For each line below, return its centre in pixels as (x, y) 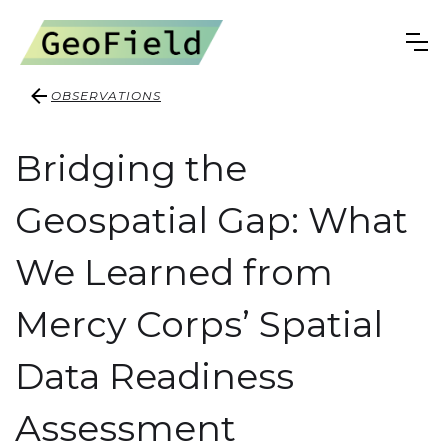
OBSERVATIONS (106, 95)
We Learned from (174, 272)
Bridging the (131, 168)
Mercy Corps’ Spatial (199, 324)
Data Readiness (154, 376)
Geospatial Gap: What (211, 220)
